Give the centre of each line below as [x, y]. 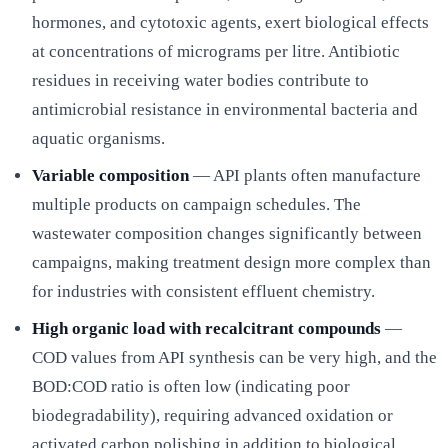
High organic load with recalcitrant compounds [206, 328]
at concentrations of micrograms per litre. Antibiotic [216, 51]
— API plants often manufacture [305, 175]
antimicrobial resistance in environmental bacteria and [225, 109]
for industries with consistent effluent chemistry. [203, 291]
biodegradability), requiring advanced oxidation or [212, 415]
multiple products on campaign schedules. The [196, 204]
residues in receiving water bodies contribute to [200, 80]
